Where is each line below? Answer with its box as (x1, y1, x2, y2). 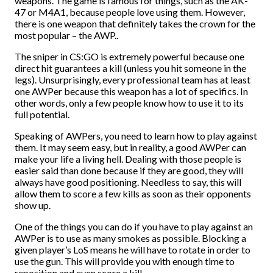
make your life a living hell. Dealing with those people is (15, 153, 241, 165)
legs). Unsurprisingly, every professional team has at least (15, 74, 250, 85)
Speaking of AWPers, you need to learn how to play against (15, 130, 257, 141)
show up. (15, 199, 51, 211)
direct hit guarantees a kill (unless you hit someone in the (15, 62, 246, 74)
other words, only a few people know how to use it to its (15, 97, 244, 108)
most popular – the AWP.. (15, 29, 118, 41)
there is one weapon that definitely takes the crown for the (15, 18, 255, 29)
